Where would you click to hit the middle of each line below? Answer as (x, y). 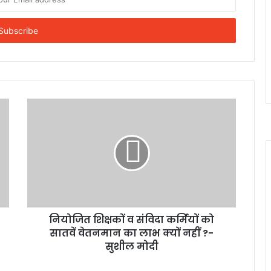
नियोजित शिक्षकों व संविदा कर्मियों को (132, 220)
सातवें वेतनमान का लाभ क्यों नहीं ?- (132, 233)
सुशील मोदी (132, 246)
